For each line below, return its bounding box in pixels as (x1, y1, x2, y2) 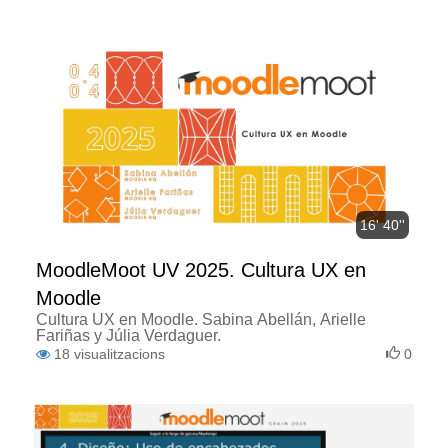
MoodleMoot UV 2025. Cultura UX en (36, 258, 366, 281)
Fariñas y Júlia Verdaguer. (36, 326, 221, 344)
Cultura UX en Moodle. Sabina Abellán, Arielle (36, 310, 366, 328)
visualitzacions (74, 345, 165, 362)
